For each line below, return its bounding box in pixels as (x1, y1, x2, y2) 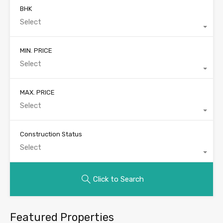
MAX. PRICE (20, 88, 55, 96)
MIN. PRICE (20, 46, 52, 54)
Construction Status (20, 130, 82, 138)
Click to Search (93, 174, 144, 184)
